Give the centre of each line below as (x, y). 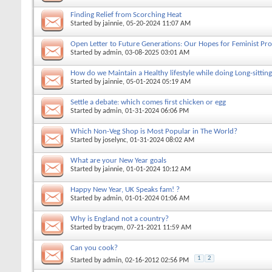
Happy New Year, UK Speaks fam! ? (125, 189)
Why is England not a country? (120, 219)
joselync (114, 140)
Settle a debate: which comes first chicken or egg (148, 102)
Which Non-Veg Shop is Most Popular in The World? (154, 131)
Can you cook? (94, 248)
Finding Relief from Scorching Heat (126, 15)
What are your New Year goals (118, 160)
